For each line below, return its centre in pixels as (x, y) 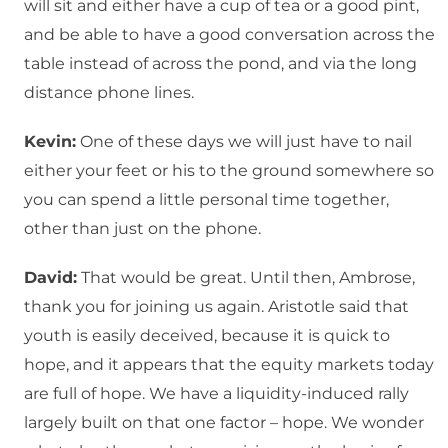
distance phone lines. (109, 93)
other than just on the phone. (142, 229)
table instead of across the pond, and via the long (220, 64)
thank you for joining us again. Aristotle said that (216, 307)
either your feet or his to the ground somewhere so (229, 171)
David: (50, 278)
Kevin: (50, 142)
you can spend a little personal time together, (206, 200)
